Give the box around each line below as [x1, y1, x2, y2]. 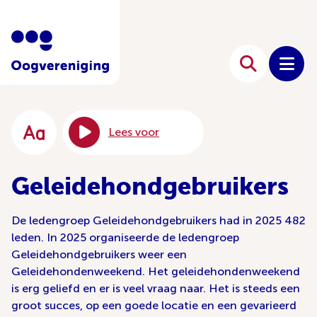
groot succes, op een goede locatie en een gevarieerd [11, 299, 296, 312]
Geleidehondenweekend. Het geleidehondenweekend [11, 265, 300, 278]
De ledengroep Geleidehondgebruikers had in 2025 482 [11, 214, 306, 227]
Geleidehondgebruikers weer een [11, 248, 187, 261]
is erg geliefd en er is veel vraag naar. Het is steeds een [11, 282, 300, 295]
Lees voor [108, 125, 159, 139]
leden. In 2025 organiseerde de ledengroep [11, 231, 239, 244]
